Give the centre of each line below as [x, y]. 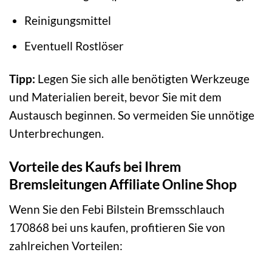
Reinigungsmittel [67, 20]
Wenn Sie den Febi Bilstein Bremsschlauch [117, 209]
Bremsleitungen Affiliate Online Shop [123, 184]
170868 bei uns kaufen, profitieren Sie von [117, 227]
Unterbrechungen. [56, 134]
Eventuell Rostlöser [74, 46]
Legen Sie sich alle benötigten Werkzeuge [142, 79]
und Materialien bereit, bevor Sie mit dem [115, 97]
